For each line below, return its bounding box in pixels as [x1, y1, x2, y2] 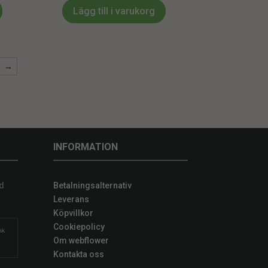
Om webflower [53, 235, 109, 245]
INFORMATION [53, 141, 118, 153]
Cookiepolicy [53, 221, 105, 232]
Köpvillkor [53, 208, 94, 218]
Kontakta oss [53, 249, 105, 259]
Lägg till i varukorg [73, 5, 156, 17]
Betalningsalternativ [53, 180, 132, 190]
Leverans [53, 194, 90, 204]
